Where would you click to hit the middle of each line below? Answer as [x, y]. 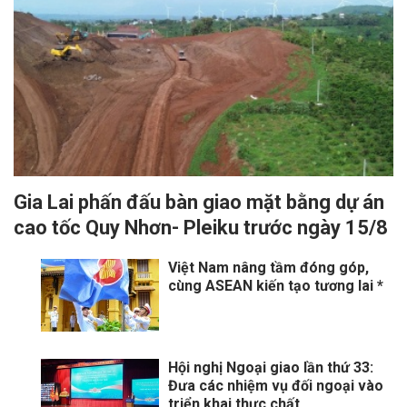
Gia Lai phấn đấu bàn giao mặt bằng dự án [199, 203]
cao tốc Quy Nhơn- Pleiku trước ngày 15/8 [201, 228]
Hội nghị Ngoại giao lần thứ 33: [271, 368]
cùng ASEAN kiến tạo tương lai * [276, 286]
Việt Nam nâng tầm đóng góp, [268, 268]
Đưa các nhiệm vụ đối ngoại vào [276, 386]
